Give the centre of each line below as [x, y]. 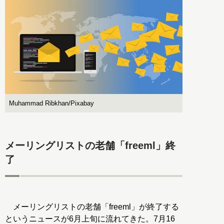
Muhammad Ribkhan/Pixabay [51, 103]
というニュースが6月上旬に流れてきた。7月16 [90, 218]
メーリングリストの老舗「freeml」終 [90, 146]
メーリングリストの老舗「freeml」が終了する [92, 206]
